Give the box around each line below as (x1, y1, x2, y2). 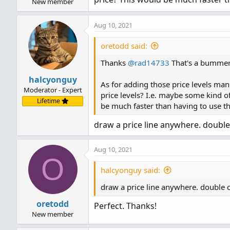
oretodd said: (101, 41, 147, 51)
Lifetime (36, 97, 62, 105)
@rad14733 (128, 57, 169, 68)
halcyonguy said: (101, 165, 160, 175)
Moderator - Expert (23, 85, 82, 94)
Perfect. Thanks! (94, 200, 157, 212)
